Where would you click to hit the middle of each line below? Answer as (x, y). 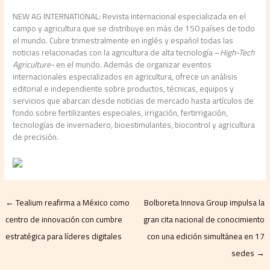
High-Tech (237, 53)
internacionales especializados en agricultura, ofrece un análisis (125, 77)
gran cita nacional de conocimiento (204, 219)
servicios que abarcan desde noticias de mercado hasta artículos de (133, 101)
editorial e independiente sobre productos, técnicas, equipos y (124, 89)
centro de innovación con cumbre (64, 219)
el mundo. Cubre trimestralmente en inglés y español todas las (123, 41)
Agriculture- (35, 65)
